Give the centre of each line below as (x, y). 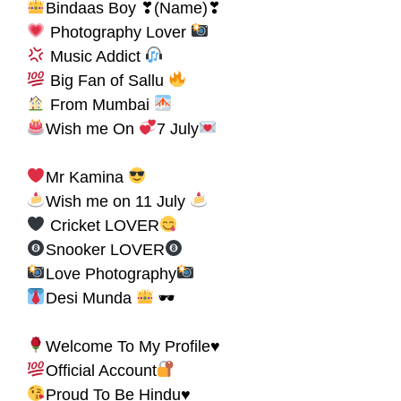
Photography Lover (118, 32)
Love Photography (111, 273)
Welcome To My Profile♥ (132, 346)
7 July (178, 128)
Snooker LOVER (105, 249)
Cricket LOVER (102, 225)
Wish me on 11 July (117, 201)
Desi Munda (90, 298)
